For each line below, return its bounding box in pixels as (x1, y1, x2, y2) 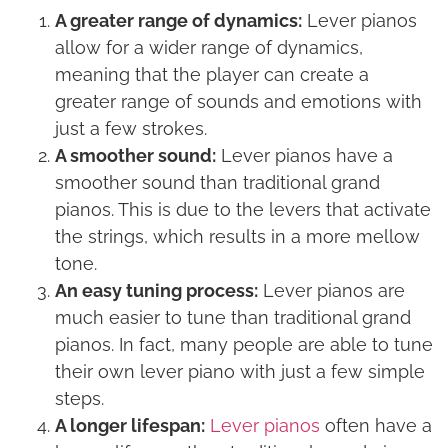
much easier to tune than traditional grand (55, 306, 411, 328)
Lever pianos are (258, 279, 405, 301)
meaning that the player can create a (55, 63, 369, 85)
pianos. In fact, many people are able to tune (55, 333, 433, 355)
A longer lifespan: (55, 414, 205, 436)
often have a (320, 414, 432, 436)
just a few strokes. (55, 117, 207, 139)
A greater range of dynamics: (55, 9, 302, 31)
